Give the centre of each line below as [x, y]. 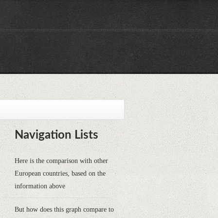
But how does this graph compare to [64, 209]
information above [40, 186]
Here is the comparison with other [61, 161]
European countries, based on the [60, 173]
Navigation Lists [56, 135]
